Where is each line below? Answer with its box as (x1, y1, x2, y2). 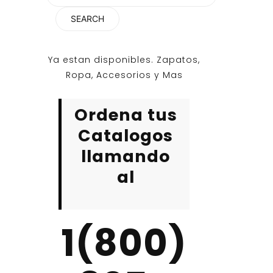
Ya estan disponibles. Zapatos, (48, 54, 200, 66)
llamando (81, 145, 170, 168)
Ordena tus (74, 104, 177, 126)
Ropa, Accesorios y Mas (65, 69, 183, 81)
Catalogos (78, 124, 173, 147)
